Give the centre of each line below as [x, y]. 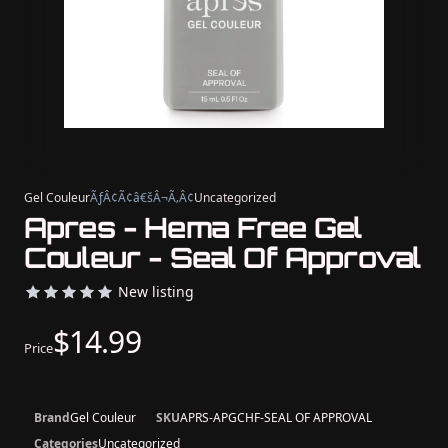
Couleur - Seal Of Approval [222, 257]
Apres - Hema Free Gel [193, 227]
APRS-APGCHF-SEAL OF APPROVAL [276, 417]
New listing [156, 291]
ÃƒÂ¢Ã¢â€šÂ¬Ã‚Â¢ [142, 197]
